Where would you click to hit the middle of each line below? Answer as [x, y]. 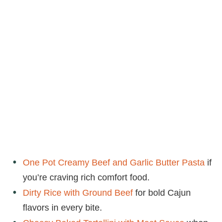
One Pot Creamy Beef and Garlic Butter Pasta [114, 162]
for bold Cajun [162, 193]
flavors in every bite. [62, 207]
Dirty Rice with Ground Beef [78, 193]
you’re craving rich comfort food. [86, 177]
